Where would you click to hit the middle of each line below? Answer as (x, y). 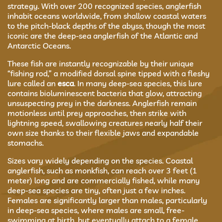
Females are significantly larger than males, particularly (107, 200)
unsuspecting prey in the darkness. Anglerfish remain (102, 103)
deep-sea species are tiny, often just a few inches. (96, 190)
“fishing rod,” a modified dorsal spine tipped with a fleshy (109, 73)
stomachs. (26, 143)
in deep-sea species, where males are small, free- (96, 210)
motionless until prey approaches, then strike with (97, 113)
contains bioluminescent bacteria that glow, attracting (105, 93)
